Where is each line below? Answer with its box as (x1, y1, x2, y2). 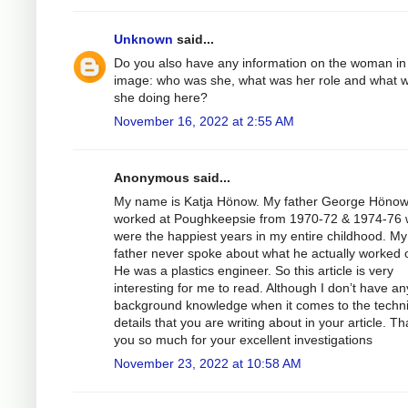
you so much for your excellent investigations (114, 331, 372, 347)
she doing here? (114, 89, 208, 105)
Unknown (114, 31, 173, 46)
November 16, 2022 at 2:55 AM (114, 113, 294, 128)
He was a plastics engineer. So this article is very (114, 262, 393, 278)
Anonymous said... (114, 169, 230, 185)
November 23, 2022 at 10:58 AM (114, 355, 301, 371)
